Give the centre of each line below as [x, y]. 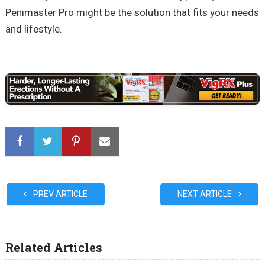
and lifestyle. [33, 29]
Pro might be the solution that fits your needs [157, 12]
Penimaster [30, 12]
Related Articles [54, 247]
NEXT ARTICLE [206, 194]
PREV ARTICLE [59, 194]
